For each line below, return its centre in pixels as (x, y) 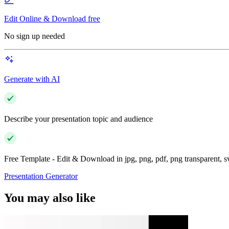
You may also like (50, 198)
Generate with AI (32, 79)
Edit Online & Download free (52, 19)
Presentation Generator (41, 176)
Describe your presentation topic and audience (78, 119)
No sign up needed (35, 36)
